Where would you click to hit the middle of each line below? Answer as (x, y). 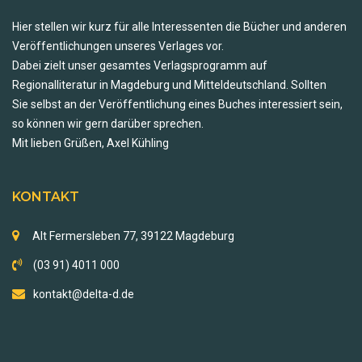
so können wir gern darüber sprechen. (108, 124)
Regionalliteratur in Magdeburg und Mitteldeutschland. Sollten (169, 85)
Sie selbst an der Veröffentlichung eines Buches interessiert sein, (177, 104)
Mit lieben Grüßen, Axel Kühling (92, 143)
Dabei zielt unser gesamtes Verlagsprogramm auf (140, 65)
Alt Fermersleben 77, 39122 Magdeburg (131, 236)
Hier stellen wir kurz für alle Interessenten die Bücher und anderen (179, 27)
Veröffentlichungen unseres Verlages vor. (118, 46)
